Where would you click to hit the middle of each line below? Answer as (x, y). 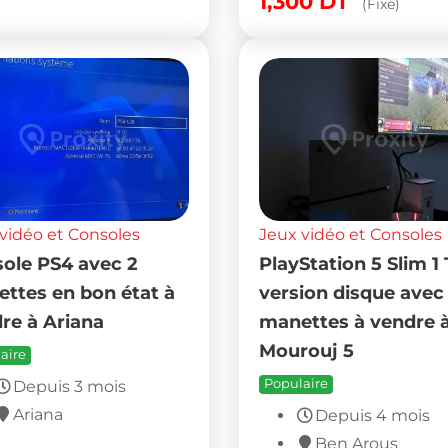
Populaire (295, 383)
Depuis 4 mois (372, 415)
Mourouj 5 (306, 350)
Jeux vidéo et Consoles (350, 234)
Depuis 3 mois (69, 386)
